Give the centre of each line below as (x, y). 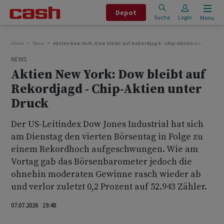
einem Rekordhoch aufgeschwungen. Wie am (104, 149)
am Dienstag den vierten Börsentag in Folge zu (107, 137)
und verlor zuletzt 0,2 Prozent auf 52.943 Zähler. (109, 187)
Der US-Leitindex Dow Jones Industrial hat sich (107, 124)
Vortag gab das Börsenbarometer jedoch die (101, 162)
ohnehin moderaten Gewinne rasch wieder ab (106, 174)
